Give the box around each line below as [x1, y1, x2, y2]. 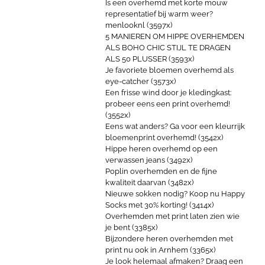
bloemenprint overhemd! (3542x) [105, 133, 223, 142]
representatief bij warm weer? [105, 9, 213, 18]
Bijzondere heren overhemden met [105, 234, 233, 243]
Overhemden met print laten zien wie [105, 212, 240, 221]
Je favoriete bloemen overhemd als [105, 66, 234, 75]
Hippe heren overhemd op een [105, 144, 218, 153]
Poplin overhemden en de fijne [105, 167, 217, 176]
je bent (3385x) [105, 223, 157, 232]
